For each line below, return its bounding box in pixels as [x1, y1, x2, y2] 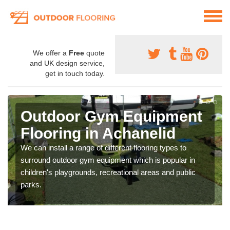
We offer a [33, 49, 69, 57]
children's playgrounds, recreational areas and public [21, 168, 196, 177]
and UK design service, [30, 59, 105, 68]
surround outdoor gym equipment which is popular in [21, 156, 195, 165]
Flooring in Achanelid [21, 125, 176, 142]
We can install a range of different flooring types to [21, 143, 186, 152]
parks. [21, 180, 42, 189]
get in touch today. [45, 69, 105, 78]
